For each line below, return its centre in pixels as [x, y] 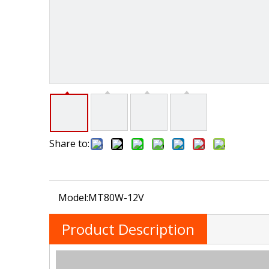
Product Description [128, 229]
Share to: [69, 144]
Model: [73, 198]
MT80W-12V [116, 198]
